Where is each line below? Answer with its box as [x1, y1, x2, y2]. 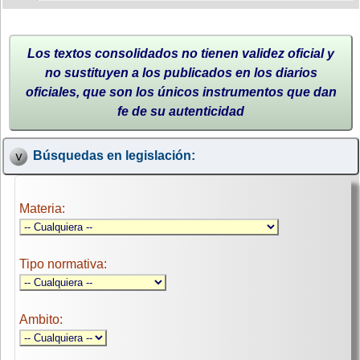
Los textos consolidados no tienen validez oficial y [27, 46, 334, 60]
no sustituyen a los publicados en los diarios [44, 65, 317, 80]
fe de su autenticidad [117, 104, 244, 118]
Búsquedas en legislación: [32, 149, 195, 163]
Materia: [19, 202, 65, 216]
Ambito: [19, 313, 63, 327]
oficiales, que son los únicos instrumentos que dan [25, 84, 337, 99]
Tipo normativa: [19, 257, 107, 272]
